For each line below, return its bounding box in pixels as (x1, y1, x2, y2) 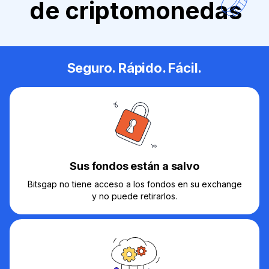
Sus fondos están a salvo (70, 160, 199, 173)
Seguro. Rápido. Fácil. (67, 60, 202, 76)
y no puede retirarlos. (92, 191, 177, 202)
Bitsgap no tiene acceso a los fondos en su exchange (27, 179, 242, 190)
